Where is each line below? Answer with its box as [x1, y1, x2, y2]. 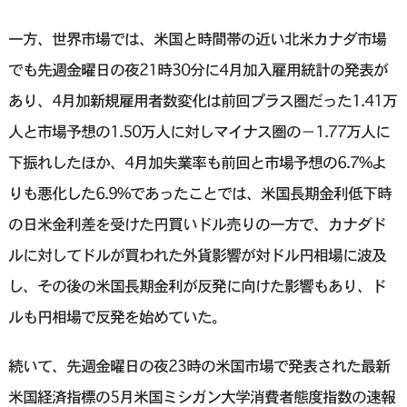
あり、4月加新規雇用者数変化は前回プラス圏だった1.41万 [7, 91, 397, 111]
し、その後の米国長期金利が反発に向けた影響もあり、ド [7, 276, 386, 296]
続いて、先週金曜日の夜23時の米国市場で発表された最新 [7, 356, 390, 376]
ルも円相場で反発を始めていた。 [7, 307, 226, 327]
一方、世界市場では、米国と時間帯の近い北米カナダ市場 [7, 29, 386, 49]
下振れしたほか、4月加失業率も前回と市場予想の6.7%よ [7, 153, 386, 173]
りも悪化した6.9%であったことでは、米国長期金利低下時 [7, 184, 392, 203]
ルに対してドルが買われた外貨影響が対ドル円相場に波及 [7, 245, 386, 265]
